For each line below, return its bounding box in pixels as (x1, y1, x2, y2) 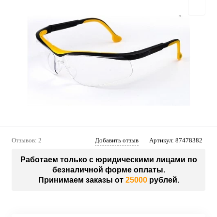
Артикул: (149, 136, 175, 144)
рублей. (147, 175, 179, 184)
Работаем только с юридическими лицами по (20, 155, 197, 164)
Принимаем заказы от (38, 175, 125, 184)
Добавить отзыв (95, 136, 139, 144)
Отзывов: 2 (12, 136, 42, 144)
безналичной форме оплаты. (52, 165, 165, 174)
